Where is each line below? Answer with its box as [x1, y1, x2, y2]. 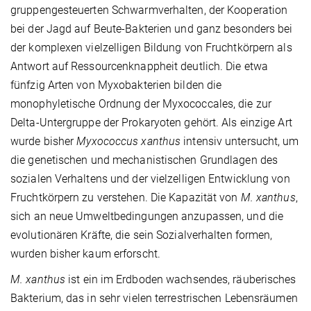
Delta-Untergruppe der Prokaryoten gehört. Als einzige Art [10, 116, 292, 130]
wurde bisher [10, 135, 77, 149]
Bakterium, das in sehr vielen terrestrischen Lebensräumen [10, 292, 298, 305]
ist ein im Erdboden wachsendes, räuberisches [65, 273, 296, 287]
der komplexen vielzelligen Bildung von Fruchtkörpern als [10, 41, 292, 55]
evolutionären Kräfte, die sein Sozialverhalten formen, [10, 228, 273, 242]
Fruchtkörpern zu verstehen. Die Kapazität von [10, 191, 241, 205]
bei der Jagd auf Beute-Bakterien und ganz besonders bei [10, 22, 293, 36]
